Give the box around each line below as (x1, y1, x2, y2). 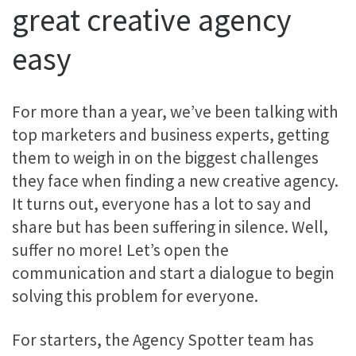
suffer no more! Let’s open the (12, 238, 229, 261)
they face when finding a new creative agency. (12, 169, 339, 192)
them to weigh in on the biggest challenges (12, 146, 319, 168)
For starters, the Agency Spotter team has (12, 328, 314, 350)
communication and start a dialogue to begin (12, 261, 335, 284)
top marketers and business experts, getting (12, 123, 329, 145)
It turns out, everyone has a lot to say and (12, 192, 311, 215)
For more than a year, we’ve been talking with (12, 100, 339, 122)
